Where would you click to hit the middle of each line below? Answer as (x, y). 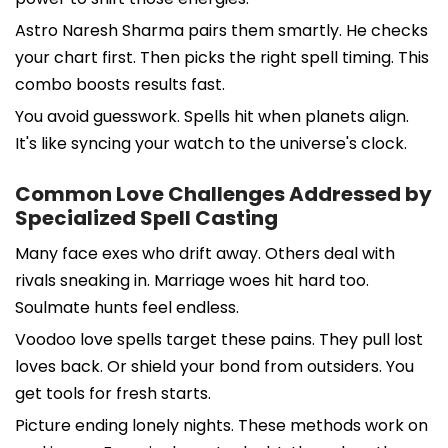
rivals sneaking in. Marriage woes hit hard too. (192, 280)
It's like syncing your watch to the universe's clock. (211, 143)
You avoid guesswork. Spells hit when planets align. (212, 116)
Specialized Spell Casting (146, 217)
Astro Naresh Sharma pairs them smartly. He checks (221, 30)
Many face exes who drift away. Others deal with (205, 253)
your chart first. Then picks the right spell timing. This (222, 57)
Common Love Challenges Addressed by (223, 193)
